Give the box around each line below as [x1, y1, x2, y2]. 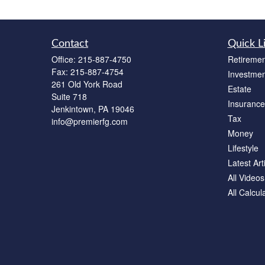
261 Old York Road [51, 78, 122, 91]
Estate [227, 83, 251, 95]
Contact [51, 38, 88, 50]
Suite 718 [51, 91, 87, 103]
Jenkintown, [51, 103, 96, 115]
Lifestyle [227, 142, 258, 154]
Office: [51, 53, 78, 66]
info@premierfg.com [51, 115, 128, 128]
